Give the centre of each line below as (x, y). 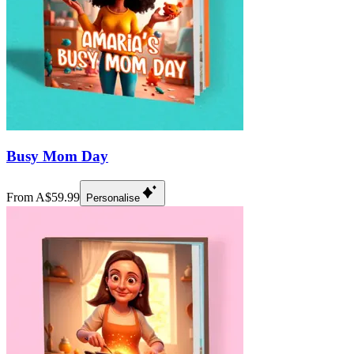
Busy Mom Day (57, 156)
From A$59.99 (43, 198)
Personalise (113, 198)
